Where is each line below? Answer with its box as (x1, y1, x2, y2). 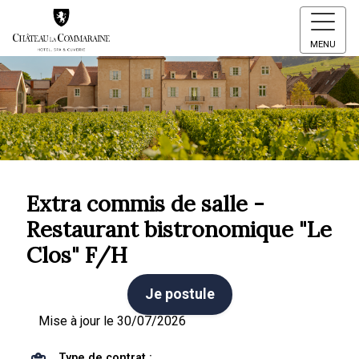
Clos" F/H (26, 241, 127, 268)
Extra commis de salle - (26, 190, 264, 217)
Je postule (144, 286, 215, 302)
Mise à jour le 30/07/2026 (38, 313, 186, 329)
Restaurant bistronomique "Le (26, 216, 332, 243)
